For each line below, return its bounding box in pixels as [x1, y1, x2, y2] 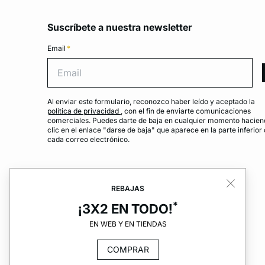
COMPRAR [106, 244, 149, 254]
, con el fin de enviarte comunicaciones [121, 106, 251, 116]
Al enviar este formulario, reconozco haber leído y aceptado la [47, 97, 255, 106]
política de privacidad [47, 106, 121, 116]
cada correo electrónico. [47, 135, 130, 144]
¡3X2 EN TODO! [77, 201, 173, 216]
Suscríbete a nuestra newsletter [47, 21, 192, 34]
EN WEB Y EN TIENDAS [89, 219, 167, 228]
